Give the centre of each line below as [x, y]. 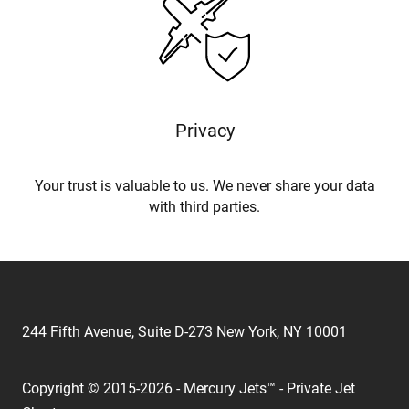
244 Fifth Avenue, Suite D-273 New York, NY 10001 [184, 332]
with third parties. [204, 207]
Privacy [204, 131]
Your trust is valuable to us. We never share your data [204, 186]
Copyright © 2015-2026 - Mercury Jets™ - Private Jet [189, 389]
